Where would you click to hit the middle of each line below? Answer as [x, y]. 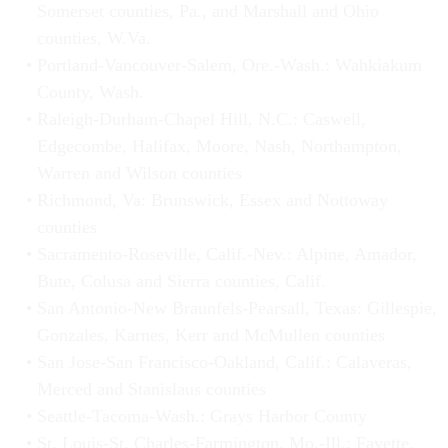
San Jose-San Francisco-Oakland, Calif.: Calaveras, [224, 362]
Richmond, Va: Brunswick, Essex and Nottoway [212, 200]
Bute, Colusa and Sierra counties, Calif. [181, 281]
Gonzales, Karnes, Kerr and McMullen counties [210, 335]
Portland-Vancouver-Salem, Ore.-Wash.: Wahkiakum [229, 65]
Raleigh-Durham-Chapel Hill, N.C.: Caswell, [201, 119]
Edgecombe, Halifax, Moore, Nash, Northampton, [219, 146]
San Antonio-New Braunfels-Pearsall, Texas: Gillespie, [236, 308]
